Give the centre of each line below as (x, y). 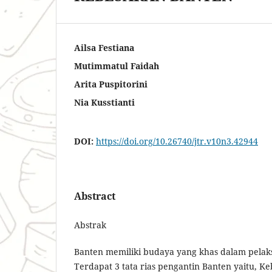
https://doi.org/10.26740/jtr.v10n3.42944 (177, 141)
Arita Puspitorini (111, 84)
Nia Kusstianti (104, 102)
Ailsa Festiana (104, 47)
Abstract (95, 196)
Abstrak (90, 225)
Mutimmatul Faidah (117, 66)
